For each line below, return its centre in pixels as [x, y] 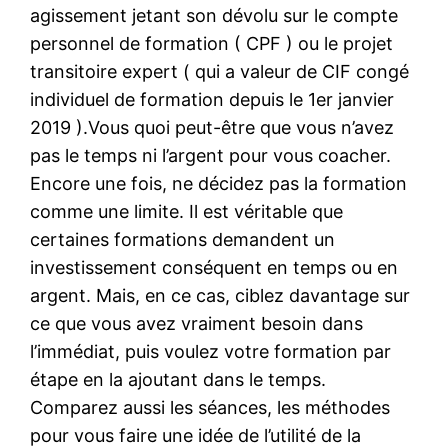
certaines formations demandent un [183, 239]
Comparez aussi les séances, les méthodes [210, 407]
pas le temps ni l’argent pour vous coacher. [211, 155]
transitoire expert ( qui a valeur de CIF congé [220, 71]
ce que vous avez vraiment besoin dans [197, 323]
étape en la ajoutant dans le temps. [178, 379]
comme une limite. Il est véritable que [187, 211]
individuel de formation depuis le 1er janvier [212, 99]
